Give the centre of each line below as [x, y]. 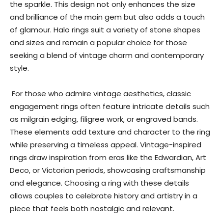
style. [19, 68]
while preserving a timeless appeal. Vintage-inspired [106, 145]
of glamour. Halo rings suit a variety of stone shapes [105, 30]
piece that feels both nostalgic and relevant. [92, 208]
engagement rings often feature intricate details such [110, 106]
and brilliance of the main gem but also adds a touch [107, 17]
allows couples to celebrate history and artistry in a [104, 196]
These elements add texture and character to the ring [110, 132]
